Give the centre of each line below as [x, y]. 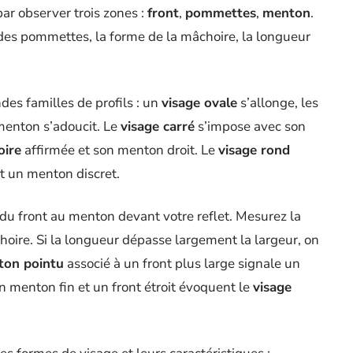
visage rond [254, 150]
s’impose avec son [250, 126]
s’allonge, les [278, 103]
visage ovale [199, 103]
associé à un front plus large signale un [182, 264]
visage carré [158, 126]
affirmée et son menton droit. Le [120, 150]
